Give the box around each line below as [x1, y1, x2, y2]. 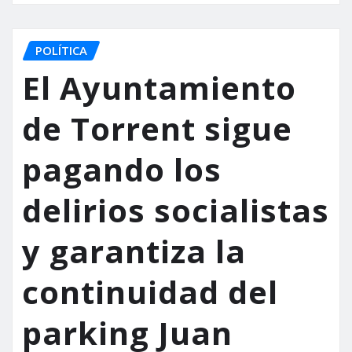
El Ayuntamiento [22, 66, 296, 110]
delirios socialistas [22, 189, 329, 233]
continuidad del [22, 270, 278, 314]
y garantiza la [22, 229, 246, 273]
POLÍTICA [35, 42, 87, 58]
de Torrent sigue [22, 107, 292, 151]
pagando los [22, 148, 222, 192]
